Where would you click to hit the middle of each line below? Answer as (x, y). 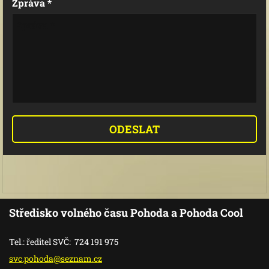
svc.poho (26, 258)
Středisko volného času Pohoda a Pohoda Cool (126, 212)
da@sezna (64, 258)
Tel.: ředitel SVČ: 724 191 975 (64, 241)
